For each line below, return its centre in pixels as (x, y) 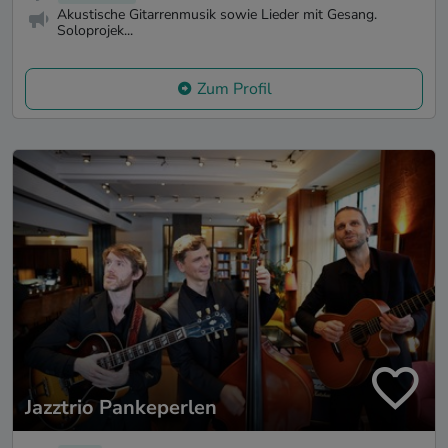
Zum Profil (234, 88)
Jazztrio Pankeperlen (121, 408)
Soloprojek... (95, 31)
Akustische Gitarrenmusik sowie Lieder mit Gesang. (217, 15)
